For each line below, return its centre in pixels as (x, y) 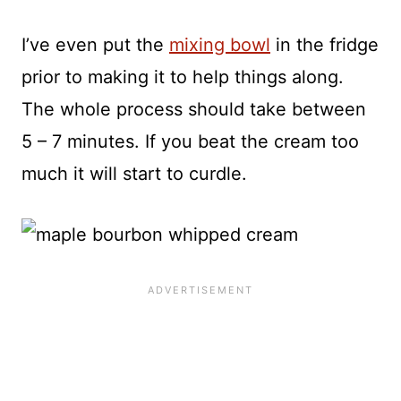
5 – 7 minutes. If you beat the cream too (190, 142)
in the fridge (324, 45)
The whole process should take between (194, 110)
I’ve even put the (95, 45)
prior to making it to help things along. (183, 77)
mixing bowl (220, 45)
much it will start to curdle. (134, 174)
